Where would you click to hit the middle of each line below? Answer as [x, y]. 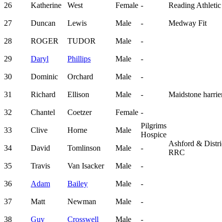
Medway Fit [188, 23]
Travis [40, 166]
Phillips [79, 59]
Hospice [154, 135]
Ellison [78, 95]
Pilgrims [154, 126]
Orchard [80, 77]
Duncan [43, 23]
